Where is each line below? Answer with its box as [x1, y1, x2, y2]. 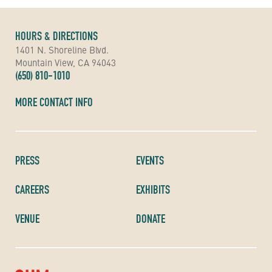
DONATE [136, 211, 165, 226]
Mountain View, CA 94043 [15, 56, 116, 69]
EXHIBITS [136, 182, 170, 197]
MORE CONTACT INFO [15, 95, 93, 109]
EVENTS [136, 153, 164, 168]
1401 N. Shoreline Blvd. [15, 43, 109, 56]
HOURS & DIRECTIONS [15, 29, 98, 43]
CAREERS [15, 182, 49, 197]
